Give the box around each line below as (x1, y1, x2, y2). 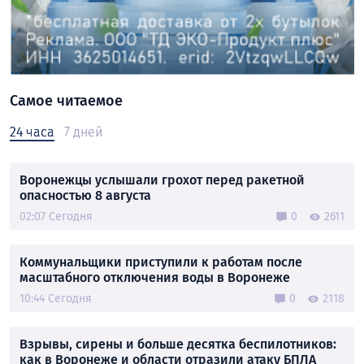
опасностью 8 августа (19, 188, 151, 203)
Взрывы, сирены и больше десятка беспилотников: (19, 336, 336, 352)
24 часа (10, 124, 54, 140)
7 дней (64, 124, 102, 140)
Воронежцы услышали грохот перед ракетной (19, 172, 305, 188)
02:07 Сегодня (19, 210, 93, 223)
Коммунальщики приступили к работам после (19, 254, 302, 270)
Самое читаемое (10, 92, 123, 110)
